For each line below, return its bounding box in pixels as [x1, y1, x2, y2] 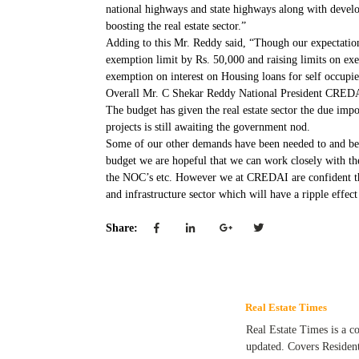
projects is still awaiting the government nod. [106, 121, 310, 133]
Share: [106, 222, 141, 234]
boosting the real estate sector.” [106, 20, 246, 32]
